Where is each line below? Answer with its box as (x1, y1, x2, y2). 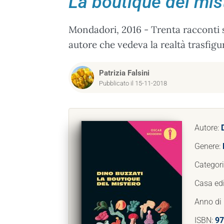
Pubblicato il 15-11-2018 (99, 79, 167, 87)
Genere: (194, 141, 222, 151)
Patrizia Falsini (99, 68, 149, 77)
